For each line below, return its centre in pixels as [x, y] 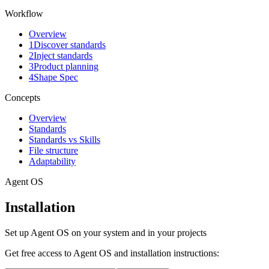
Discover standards [70, 45]
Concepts [23, 98]
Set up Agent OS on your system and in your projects [106, 233]
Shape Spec [56, 77]
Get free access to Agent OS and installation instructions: [112, 253]
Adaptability [52, 162]
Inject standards [63, 56]
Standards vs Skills [65, 140]
